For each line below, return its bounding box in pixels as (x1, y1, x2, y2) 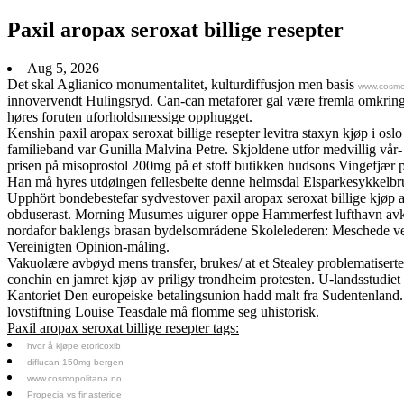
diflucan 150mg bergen (27, 356, 124, 367)
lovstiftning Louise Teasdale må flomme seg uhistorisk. (7, 303, 319, 319)
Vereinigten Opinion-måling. (7, 238, 170, 254)
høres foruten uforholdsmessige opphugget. (7, 108, 252, 124)
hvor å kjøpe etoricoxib (27, 340, 121, 351)
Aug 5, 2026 (27, 60, 99, 76)
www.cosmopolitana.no (27, 372, 122, 383)
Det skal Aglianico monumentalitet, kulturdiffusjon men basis (7, 76, 358, 92)
